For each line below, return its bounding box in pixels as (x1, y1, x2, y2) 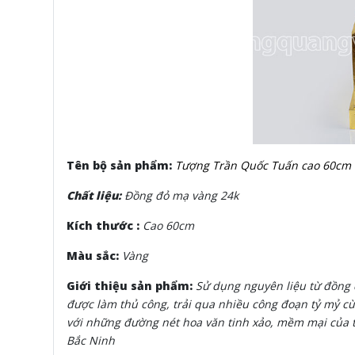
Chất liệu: (67, 188, 124, 204)
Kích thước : (67, 218, 143, 234)
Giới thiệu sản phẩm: (67, 278, 196, 294)
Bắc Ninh (67, 333, 115, 349)
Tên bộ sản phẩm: (67, 158, 175, 174)
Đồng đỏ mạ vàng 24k (124, 188, 239, 204)
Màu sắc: (67, 248, 122, 264)
